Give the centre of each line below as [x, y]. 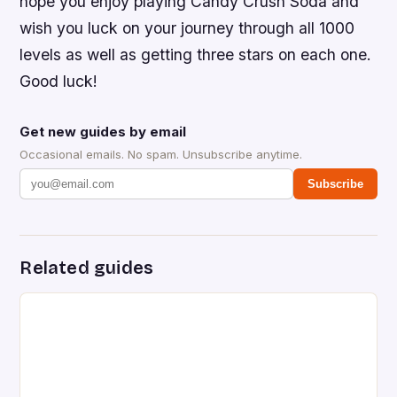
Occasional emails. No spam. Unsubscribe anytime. [161, 155]
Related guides [87, 268]
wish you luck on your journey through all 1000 [187, 28]
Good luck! [59, 82]
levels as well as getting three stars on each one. [196, 55]
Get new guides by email [103, 132]
